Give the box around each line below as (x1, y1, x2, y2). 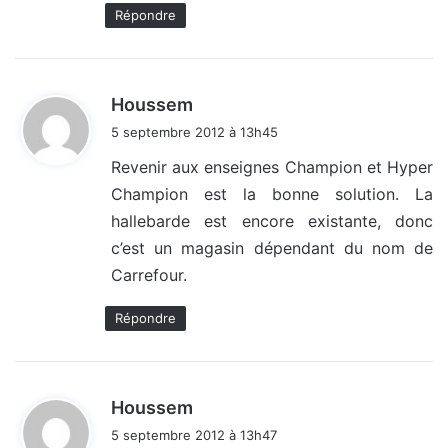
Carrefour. (111, 265, 187, 286)
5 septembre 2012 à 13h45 (111, 124, 278, 141)
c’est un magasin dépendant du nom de (111, 238, 433, 259)
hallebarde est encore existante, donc (111, 211, 433, 232)
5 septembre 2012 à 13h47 (111, 427, 277, 444)
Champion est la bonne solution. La (111, 184, 433, 205)
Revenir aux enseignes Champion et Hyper (111, 157, 433, 178)
